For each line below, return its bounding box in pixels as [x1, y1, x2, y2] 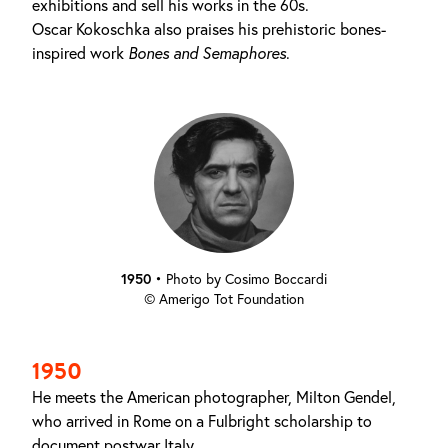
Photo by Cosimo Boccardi [166, 270, 327, 288]
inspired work [32, 43, 128, 63]
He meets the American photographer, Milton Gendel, [32, 387, 396, 407]
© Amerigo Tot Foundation [144, 290, 304, 308]
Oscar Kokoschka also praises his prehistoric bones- [32, 19, 386, 39]
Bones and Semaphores [128, 43, 286, 63]
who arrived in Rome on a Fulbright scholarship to [32, 411, 372, 431]
